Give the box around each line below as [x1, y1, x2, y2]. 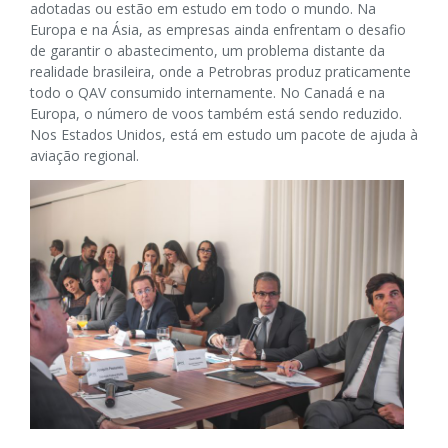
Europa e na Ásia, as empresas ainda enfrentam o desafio [30, 19, 406, 39]
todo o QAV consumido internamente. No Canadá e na [30, 82, 385, 102]
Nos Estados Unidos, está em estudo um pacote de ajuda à [30, 124, 418, 144]
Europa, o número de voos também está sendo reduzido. [30, 103, 402, 123]
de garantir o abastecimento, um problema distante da [30, 40, 385, 60]
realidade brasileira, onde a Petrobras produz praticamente [30, 61, 411, 81]
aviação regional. [30, 145, 139, 165]
